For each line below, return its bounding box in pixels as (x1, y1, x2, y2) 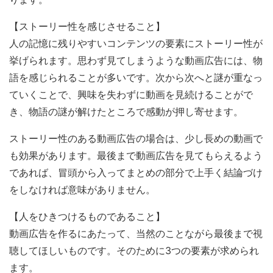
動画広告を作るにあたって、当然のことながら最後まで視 (9, 227, 263, 239)
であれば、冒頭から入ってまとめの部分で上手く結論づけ (9, 166, 263, 179)
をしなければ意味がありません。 (9, 183, 155, 196)
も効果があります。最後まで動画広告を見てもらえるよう (9, 149, 263, 161)
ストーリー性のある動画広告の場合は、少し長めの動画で (9, 132, 263, 144)
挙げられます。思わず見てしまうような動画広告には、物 (9, 54, 263, 66)
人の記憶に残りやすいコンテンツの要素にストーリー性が (9, 37, 263, 49)
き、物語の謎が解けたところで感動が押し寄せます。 (9, 105, 243, 118)
